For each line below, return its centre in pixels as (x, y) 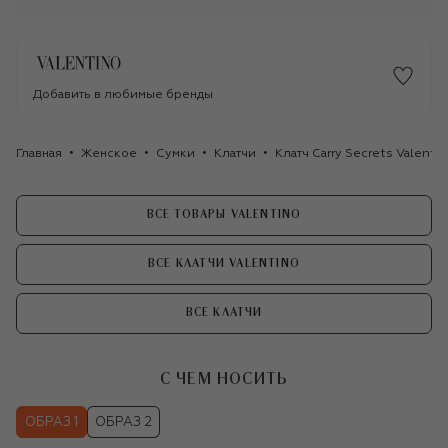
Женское (109, 153)
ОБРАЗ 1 (51, 423)
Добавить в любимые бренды (123, 94)
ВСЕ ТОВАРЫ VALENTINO (224, 215)
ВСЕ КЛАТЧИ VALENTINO (224, 264)
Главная (39, 153)
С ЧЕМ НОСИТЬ (224, 379)
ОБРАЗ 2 (123, 423)
